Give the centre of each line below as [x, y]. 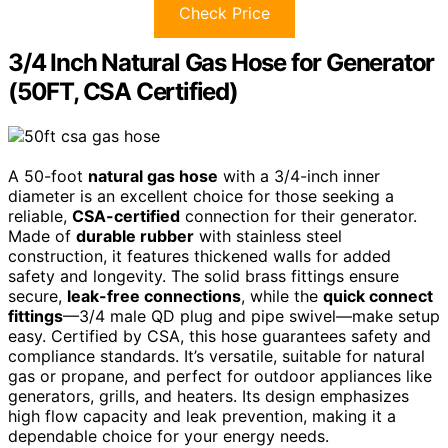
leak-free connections [154, 295]
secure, [37, 295]
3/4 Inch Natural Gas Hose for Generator [221, 62]
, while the [282, 295]
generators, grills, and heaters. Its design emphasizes [208, 395]
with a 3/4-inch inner [299, 175]
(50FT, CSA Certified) [123, 91]
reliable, [40, 215]
